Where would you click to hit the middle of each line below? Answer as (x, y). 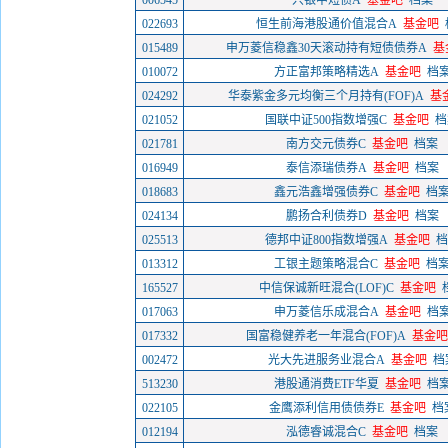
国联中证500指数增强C (326, 120)
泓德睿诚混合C (326, 432)
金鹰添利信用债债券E (326, 408)
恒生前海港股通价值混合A (326, 24)
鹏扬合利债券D (326, 216)
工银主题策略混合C (326, 264)
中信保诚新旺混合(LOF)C (326, 288)
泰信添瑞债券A (326, 168)
